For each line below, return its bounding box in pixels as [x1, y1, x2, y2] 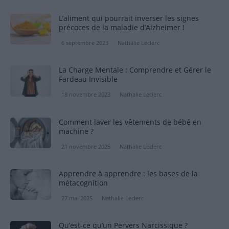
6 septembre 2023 [61, 39, 108, 47]
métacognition [59, 177, 108, 188]
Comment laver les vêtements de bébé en [59, 117, 201, 127]
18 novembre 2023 [61, 90, 110, 99]
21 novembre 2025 [61, 142, 110, 150]
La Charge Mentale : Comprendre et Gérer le [59, 65, 211, 75]
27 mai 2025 [61, 194, 93, 202]
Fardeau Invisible [59, 74, 118, 84]
